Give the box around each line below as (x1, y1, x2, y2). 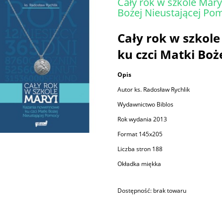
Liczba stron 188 (117, 145, 163, 154)
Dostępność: (117, 186, 152, 195)
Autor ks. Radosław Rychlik (117, 85, 190, 94)
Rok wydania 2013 (117, 115, 167, 124)
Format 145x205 (117, 130, 163, 139)
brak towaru (153, 186, 187, 195)
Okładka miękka (117, 160, 162, 168)
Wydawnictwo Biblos (117, 100, 174, 109)
